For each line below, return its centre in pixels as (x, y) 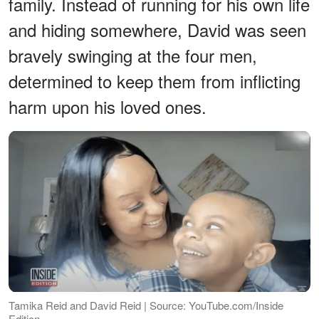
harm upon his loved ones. (108, 106)
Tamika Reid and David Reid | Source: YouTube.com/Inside (146, 305)
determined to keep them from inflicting (155, 80)
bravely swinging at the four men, (133, 55)
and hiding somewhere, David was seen (157, 29)
